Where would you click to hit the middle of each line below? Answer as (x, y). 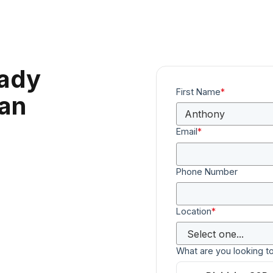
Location (194, 211)
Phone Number (207, 171)
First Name (198, 92)
